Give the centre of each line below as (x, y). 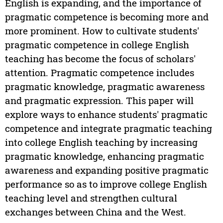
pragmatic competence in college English (97, 45)
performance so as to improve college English (106, 184)
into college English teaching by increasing (101, 142)
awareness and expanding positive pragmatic (107, 170)
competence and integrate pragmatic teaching (108, 128)
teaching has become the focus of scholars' (100, 59)
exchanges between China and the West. (95, 212)
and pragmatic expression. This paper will (99, 101)
